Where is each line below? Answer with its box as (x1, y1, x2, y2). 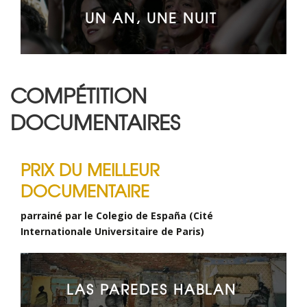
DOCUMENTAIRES (10, 106, 180, 136)
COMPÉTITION (10, 79, 147, 110)
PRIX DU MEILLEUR (21, 156, 160, 181)
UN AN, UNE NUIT (85, 7, 217, 27)
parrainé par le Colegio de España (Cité (21, 208, 213, 222)
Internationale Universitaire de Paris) (21, 224, 204, 238)
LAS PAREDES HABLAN (66, 278, 236, 299)
